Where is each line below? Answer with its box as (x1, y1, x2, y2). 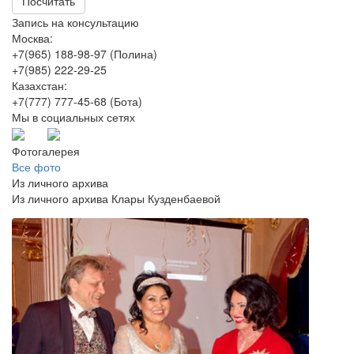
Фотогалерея (12, 142, 80, 159)
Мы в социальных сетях (12, 109, 135, 125)
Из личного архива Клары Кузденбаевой (12, 190, 220, 206)
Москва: (12, 30, 53, 46)
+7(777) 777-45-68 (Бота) (12, 93, 142, 109)
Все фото (12, 158, 61, 175)
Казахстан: (12, 77, 67, 93)
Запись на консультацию (12, 14, 139, 30)
